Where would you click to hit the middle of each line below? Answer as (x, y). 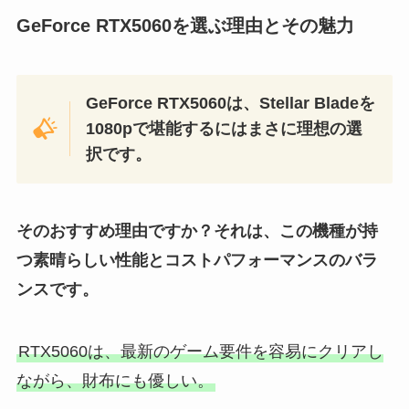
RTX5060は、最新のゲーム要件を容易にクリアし (200, 351)
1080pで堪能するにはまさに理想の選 (225, 129)
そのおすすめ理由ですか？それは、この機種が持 (197, 231)
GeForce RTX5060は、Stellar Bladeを (231, 104)
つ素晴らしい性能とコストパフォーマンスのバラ (197, 261)
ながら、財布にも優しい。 (115, 381)
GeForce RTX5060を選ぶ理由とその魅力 (185, 26)
